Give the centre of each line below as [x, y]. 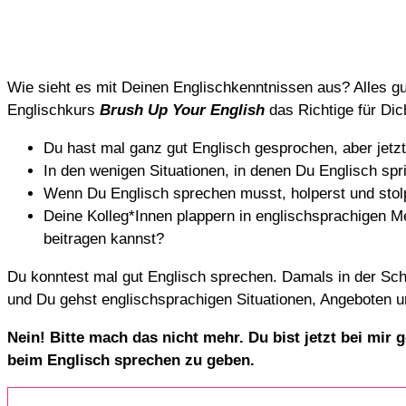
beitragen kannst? [104, 238]
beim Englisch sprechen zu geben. [131, 360]
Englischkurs [53, 110]
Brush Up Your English [182, 110]
